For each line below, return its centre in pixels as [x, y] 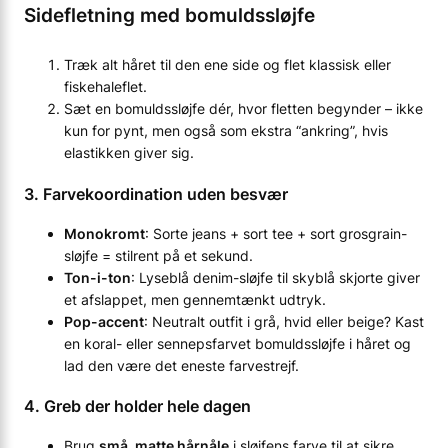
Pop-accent [104, 321]
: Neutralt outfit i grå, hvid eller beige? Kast [284, 321]
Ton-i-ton [97, 277]
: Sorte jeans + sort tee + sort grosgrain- [276, 233]
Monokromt [104, 233]
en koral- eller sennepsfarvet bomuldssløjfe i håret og [237, 343]
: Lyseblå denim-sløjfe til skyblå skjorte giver [275, 277]
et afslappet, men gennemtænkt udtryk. [195, 299]
